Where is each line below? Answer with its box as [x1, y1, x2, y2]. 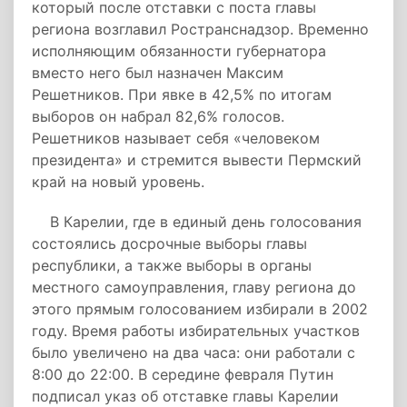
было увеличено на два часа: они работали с [32, 343, 355, 362]
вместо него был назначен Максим [32, 64, 283, 82]
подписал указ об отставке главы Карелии [32, 387, 339, 405]
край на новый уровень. [32, 173, 204, 191]
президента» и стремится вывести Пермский [32, 151, 362, 169]
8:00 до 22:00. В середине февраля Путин [32, 365, 333, 383]
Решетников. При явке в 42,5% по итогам [32, 85, 332, 104]
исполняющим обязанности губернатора [32, 42, 326, 60]
